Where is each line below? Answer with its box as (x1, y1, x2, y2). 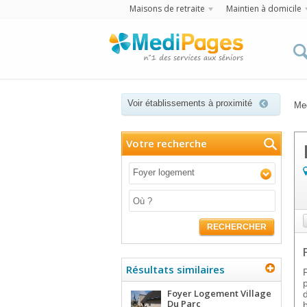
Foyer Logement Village (167, 287, 271, 299)
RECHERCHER (207, 222, 267, 232)
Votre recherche (126, 136, 207, 150)
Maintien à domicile (225, 3, 302, 14)
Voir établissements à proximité (127, 98, 252, 108)
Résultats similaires (126, 262, 225, 276)
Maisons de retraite (129, 3, 205, 14)
